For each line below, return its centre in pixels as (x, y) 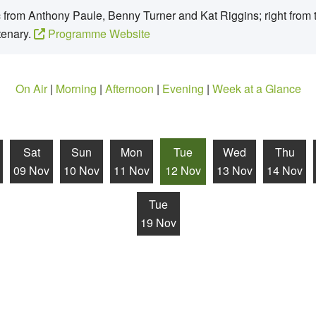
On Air (31, 89)
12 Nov (183, 170)
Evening (183, 89)
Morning (76, 89)
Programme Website (98, 34)
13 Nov (235, 170)
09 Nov (31, 170)
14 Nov (285, 170)
